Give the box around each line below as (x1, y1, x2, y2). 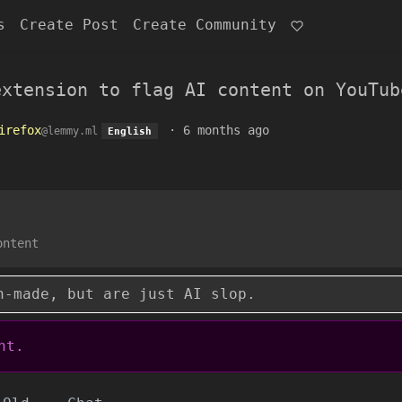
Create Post (20, 16, 118, 33)
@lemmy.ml (41, 125, 98, 137)
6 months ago (182, 123, 269, 137)
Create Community (133, 16, 276, 33)
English (107, 126, 152, 136)
